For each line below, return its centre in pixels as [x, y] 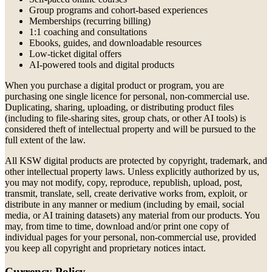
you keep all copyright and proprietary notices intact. [105, 248]
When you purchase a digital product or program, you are [114, 86]
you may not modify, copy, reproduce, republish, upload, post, [124, 183]
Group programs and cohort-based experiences [118, 10]
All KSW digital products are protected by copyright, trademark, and [136, 161]
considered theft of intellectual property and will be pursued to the [130, 129]
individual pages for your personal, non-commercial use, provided [131, 237]
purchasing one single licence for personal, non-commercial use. [127, 97]
